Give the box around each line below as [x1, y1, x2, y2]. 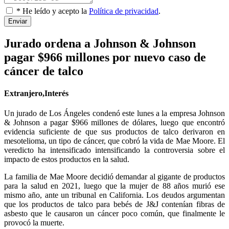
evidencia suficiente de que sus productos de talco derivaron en [4, 127, 225, 136]
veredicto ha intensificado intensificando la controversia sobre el [4, 146, 225, 155]
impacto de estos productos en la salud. [4, 155, 129, 164]
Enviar [8, 17, 27, 25]
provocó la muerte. [4, 218, 64, 227]
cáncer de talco [4, 64, 83, 78]
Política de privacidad [89, 6, 158, 15]
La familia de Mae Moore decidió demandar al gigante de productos [4, 172, 225, 181]
